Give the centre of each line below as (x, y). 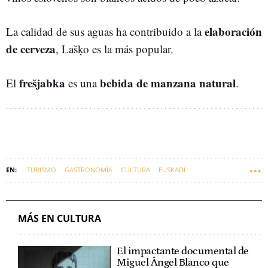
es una (83, 83)
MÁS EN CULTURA (60, 218)
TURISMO (42, 169)
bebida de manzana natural (168, 83)
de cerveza (31, 48)
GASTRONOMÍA (89, 169)
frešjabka (42, 83)
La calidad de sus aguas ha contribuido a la (105, 31)
